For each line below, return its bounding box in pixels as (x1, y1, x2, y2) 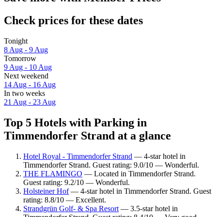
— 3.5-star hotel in (119, 204, 178, 213)
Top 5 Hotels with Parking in (4, 116, 147, 129)
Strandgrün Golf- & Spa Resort (23, 204, 119, 213)
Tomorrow (4, 54, 36, 63)
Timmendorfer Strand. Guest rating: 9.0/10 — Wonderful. (23, 160, 199, 169)
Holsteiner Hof (23, 186, 69, 195)
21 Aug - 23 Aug (4, 98, 56, 107)
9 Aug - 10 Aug (4, 63, 52, 72)
